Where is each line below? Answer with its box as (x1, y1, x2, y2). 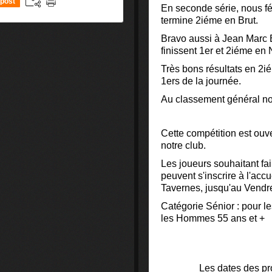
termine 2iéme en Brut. (161, 15, 258, 25)
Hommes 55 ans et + (176, 213, 265, 223)
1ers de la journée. (161, 76, 241, 86)
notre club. (161, 140, 206, 151)
